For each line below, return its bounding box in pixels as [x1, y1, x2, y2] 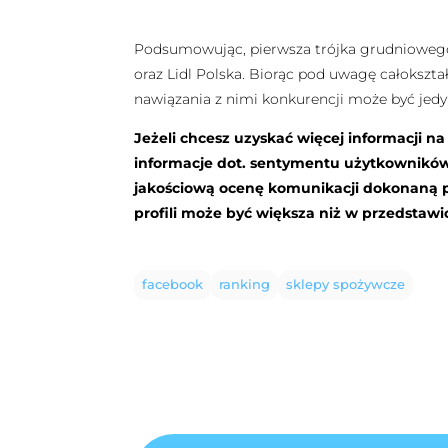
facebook [142, 277, 204, 293]
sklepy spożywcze [286, 277, 406, 293]
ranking [219, 277, 271, 293]
